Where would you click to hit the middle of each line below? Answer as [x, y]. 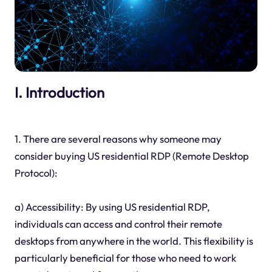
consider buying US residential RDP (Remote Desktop [131, 156]
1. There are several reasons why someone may [118, 139]
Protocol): [36, 173]
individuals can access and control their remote [118, 224]
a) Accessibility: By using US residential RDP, [112, 207]
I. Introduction [59, 93]
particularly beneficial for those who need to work [125, 258]
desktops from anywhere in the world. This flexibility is [134, 241]
